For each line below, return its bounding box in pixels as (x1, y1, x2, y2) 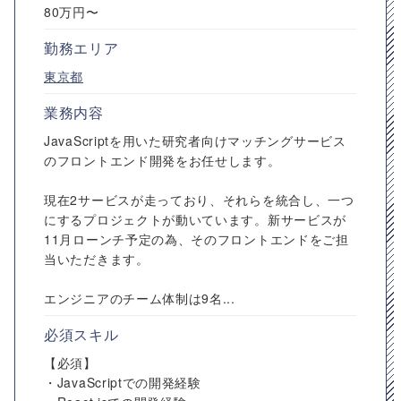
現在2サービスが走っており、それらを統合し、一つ (44, 191, 354, 209)
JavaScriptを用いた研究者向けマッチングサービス (44, 132, 346, 149)
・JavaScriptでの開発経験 (44, 373, 201, 391)
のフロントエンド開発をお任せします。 (44, 151, 281, 169)
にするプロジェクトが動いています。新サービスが (44, 210, 347, 228)
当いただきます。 (44, 250, 149, 268)
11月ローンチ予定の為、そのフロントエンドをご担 (44, 230, 349, 248)
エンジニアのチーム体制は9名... (44, 289, 235, 307)
